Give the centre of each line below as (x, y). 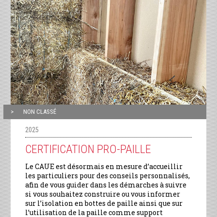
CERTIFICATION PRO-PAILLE (88, 149)
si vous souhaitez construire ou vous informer (103, 194)
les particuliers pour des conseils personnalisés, (108, 176)
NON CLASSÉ (40, 112)
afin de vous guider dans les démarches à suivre (106, 185)
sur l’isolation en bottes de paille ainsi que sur (104, 203)
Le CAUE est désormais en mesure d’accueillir (104, 167)
